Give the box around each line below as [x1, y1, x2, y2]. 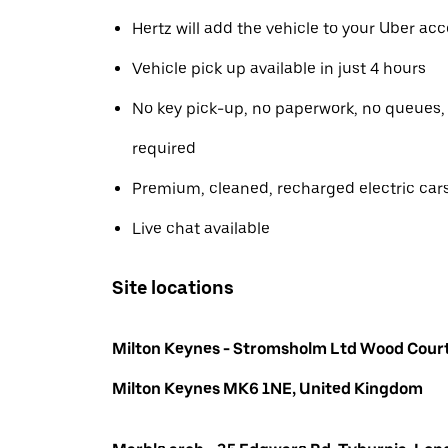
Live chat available [132, 219, 270, 238]
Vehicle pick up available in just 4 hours [132, 59, 426, 78]
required [132, 139, 196, 158]
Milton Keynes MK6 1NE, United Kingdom [112, 378, 423, 398]
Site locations [112, 275, 234, 299]
